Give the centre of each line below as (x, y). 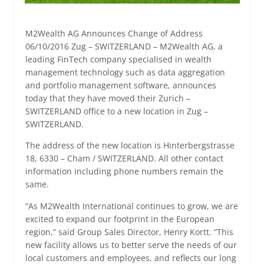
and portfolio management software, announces (121, 85)
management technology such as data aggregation (126, 72)
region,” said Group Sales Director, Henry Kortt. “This (130, 232)
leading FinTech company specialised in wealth (119, 59)
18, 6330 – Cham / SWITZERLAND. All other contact (125, 159)
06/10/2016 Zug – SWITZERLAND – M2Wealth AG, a (124, 46)
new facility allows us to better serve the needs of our (131, 245)
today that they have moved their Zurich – (108, 98)
